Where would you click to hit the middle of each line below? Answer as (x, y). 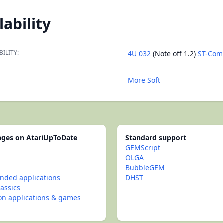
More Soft (144, 80)
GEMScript (143, 148)
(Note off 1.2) (174, 54)
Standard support (156, 138)
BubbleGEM (145, 167)
